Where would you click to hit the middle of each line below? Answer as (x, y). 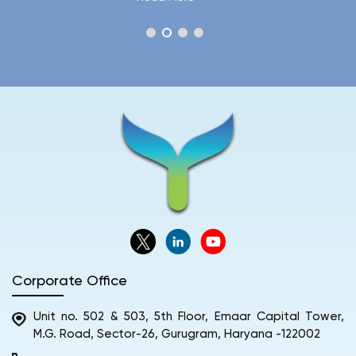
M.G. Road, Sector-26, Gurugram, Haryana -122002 (177, 334)
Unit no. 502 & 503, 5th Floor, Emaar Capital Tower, (189, 316)
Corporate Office (70, 281)
